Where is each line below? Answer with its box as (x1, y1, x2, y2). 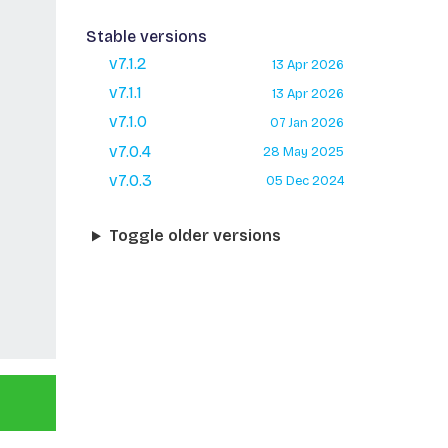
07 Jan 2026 (269, 114, 344, 130)
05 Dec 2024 (265, 173, 344, 189)
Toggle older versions (108, 226, 281, 246)
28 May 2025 (262, 144, 344, 160)
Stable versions (85, 27, 207, 46)
